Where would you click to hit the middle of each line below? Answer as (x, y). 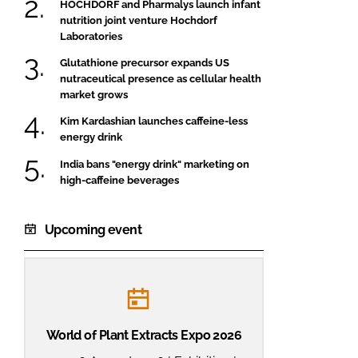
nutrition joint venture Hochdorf (139, 20)
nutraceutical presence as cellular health (161, 78)
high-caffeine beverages (119, 180)
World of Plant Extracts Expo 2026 (144, 335)
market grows (94, 94)
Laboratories (91, 36)
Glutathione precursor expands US (145, 62)
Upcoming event (93, 229)
